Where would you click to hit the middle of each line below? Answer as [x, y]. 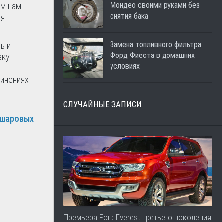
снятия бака [129, 16]
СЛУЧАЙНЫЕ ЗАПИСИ [103, 104]
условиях [125, 66]
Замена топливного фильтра [156, 44]
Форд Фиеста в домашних [152, 55]
